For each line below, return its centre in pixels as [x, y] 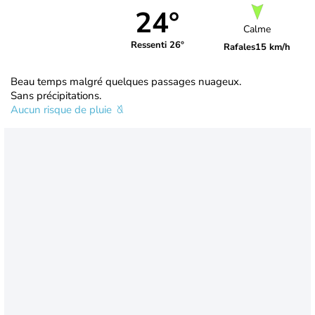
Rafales [240, 47]
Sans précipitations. [56, 95]
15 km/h [273, 47]
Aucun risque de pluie [63, 109]
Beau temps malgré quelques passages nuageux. [126, 81]
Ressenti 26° [157, 45]
